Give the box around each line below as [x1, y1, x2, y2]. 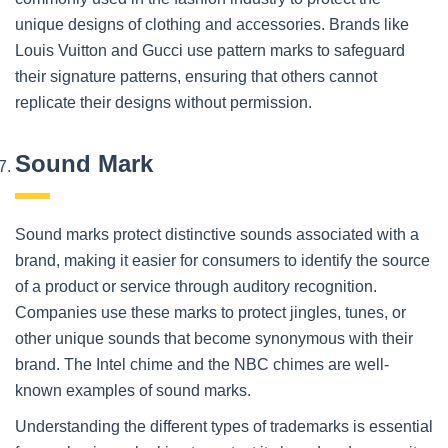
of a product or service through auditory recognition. [15, 277, 377, 295]
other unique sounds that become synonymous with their [15, 329, 413, 347]
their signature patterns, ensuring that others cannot [15, 67, 377, 85]
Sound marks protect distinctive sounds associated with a [15, 225, 419, 243]
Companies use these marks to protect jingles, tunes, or [15, 303, 406, 321]
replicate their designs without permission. [15, 93, 312, 111]
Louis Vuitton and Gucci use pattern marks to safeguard [15, 41, 405, 59]
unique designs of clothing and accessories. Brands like [15, 15, 409, 33]
